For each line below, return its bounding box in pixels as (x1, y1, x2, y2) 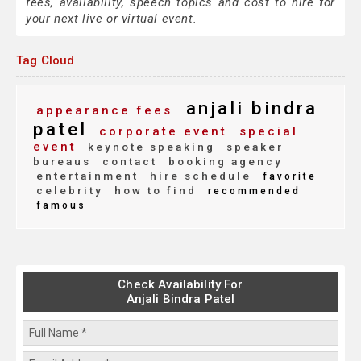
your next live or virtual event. (26, 11, 197, 27)
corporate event (93, 124, 227, 139)
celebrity (36, 184, 103, 197)
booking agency (164, 155, 283, 168)
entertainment (36, 169, 139, 183)
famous (36, 200, 86, 212)
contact (98, 155, 157, 168)
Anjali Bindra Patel (126, 292, 235, 307)
